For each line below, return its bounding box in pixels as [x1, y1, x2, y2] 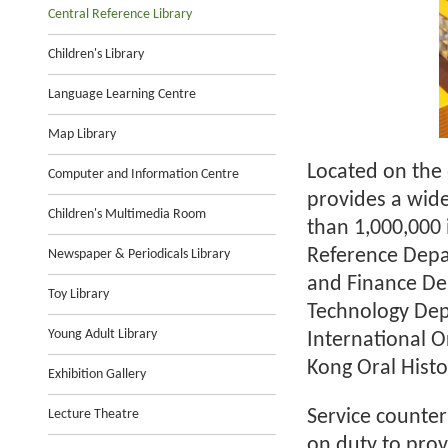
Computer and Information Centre [48, 167, 239, 182]
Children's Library [48, 47, 144, 62]
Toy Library [48, 287, 109, 302]
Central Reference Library [48, 7, 192, 22]
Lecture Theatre [48, 407, 139, 422]
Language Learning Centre [48, 87, 196, 102]
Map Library [48, 127, 116, 142]
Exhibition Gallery [48, 367, 146, 382]
